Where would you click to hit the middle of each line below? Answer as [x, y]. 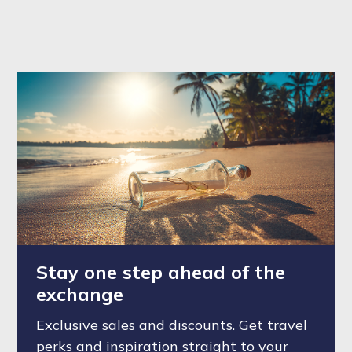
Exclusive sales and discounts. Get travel [172, 325]
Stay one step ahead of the [161, 272]
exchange [80, 294]
